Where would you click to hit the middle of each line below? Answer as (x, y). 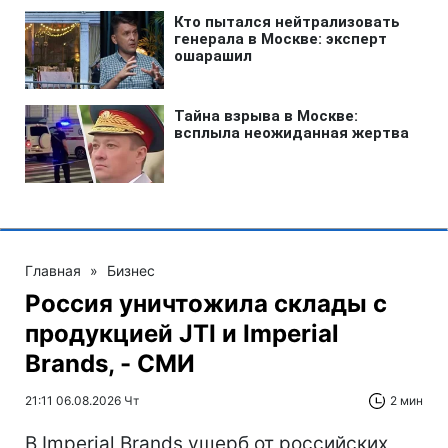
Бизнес (131, 271)
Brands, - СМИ (110, 364)
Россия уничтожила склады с (206, 304)
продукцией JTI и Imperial (182, 334)
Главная (53, 271)
